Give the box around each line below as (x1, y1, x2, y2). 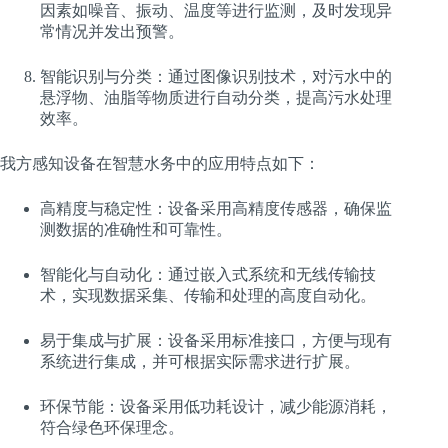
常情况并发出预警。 (40, 22, 184, 40)
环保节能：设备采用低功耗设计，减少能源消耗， (40, 397, 392, 415)
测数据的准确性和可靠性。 (40, 220, 232, 238)
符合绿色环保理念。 (40, 418, 184, 436)
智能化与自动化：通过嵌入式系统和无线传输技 (40, 265, 376, 283)
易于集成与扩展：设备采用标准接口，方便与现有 (40, 331, 392, 349)
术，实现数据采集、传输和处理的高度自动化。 (40, 286, 376, 304)
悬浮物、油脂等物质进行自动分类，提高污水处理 (40, 88, 392, 106)
